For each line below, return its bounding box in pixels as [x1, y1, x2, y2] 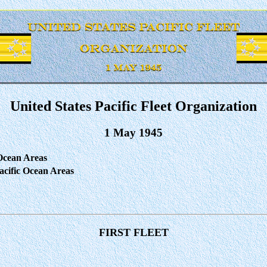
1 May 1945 [104, 126, 163, 139]
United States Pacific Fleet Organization [10, 98, 257, 114]
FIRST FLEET [98, 226, 169, 238]
